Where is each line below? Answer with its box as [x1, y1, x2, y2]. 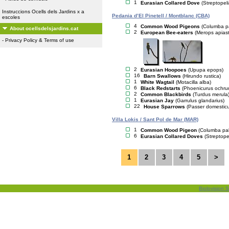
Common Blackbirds [141, 91, 191, 97]
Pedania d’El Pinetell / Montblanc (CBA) [112, 12, 210, 18]
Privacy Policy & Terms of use [5, 37, 74, 43]
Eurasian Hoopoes [141, 66, 187, 73]
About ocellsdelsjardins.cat [10, 26, 78, 31]
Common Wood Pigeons [141, 23, 200, 29]
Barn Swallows [144, 73, 181, 79]
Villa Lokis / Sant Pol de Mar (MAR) [112, 116, 198, 122]
